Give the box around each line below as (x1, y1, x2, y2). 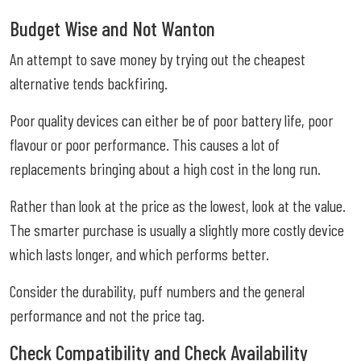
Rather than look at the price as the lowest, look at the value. (10, 195, 346, 215)
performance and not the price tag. (10, 305, 205, 325)
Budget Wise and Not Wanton (10, 15, 215, 40)
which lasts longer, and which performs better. (10, 243, 269, 263)
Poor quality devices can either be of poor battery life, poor (10, 110, 333, 130)
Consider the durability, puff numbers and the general (10, 280, 305, 301)
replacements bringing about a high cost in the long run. (10, 158, 321, 178)
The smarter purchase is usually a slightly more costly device (10, 219, 344, 239)
